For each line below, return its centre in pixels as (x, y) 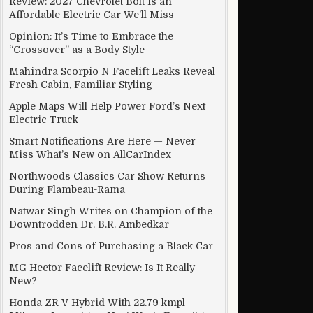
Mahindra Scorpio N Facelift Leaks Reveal (112, 71)
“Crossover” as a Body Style (77, 50)
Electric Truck (44, 119)
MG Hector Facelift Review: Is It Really (102, 268)
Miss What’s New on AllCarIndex (90, 154)
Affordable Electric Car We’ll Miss (92, 15)
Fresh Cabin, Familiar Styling (81, 85)
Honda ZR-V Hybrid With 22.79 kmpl (97, 303)
